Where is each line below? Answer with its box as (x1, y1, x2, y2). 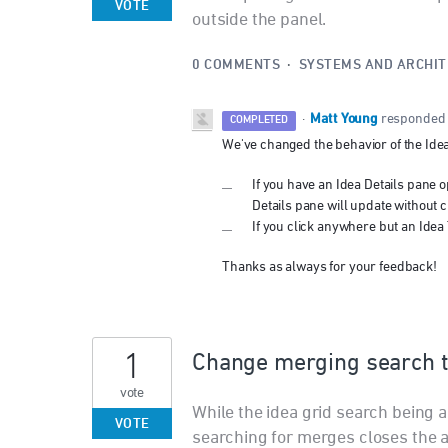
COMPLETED (230, 114, 288, 128)
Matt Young (310, 111, 378, 129)
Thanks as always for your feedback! (222, 260, 437, 275)
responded (380, 112, 446, 127)
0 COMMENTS (192, 57, 280, 75)
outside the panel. (192, 11, 327, 30)
